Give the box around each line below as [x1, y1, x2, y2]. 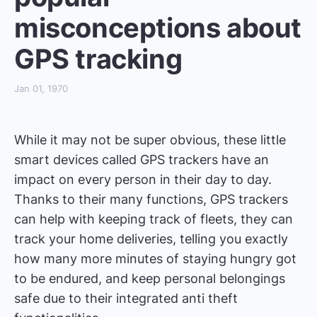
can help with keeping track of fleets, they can [14, 211, 293, 226]
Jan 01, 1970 [14, 82, 68, 94]
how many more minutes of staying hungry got [14, 250, 296, 266]
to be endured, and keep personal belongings [14, 270, 285, 286]
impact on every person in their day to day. [14, 171, 272, 187]
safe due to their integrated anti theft [14, 290, 238, 306]
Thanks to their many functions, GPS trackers [14, 191, 288, 207]
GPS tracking [14, 42, 183, 75]
